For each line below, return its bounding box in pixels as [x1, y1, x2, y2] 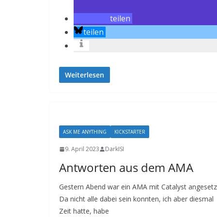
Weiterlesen [65, 70, 104, 79]
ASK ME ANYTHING [63, 128, 107, 135]
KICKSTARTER [114, 128, 145, 135]
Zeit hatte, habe [59, 206, 109, 216]
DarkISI [105, 145, 124, 153]
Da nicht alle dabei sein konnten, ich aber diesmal [59, 194, 214, 203]
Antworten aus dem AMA [59, 159, 193, 175]
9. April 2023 [65, 145, 99, 153]
